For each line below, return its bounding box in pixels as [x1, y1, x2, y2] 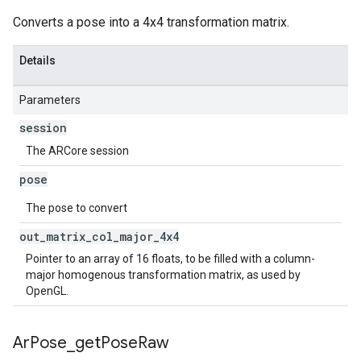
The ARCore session [26, 144, 129, 157]
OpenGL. [26, 284, 68, 297]
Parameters [19, 93, 81, 106]
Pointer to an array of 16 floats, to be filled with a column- [26, 252, 315, 265]
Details [19, 54, 56, 67]
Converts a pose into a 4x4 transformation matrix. [13, 15, 289, 30]
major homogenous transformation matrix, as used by [26, 268, 301, 281]
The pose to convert [26, 201, 127, 214]
